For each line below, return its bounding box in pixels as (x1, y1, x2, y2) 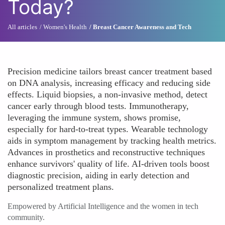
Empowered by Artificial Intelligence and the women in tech (8, 202, 198, 210)
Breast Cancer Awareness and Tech (93, 23, 191, 31)
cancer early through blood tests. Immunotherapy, (8, 101, 189, 111)
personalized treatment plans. (8, 182, 114, 192)
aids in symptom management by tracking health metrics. (8, 136, 216, 146)
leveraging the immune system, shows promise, (8, 113, 181, 123)
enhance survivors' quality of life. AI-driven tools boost (8, 159, 209, 169)
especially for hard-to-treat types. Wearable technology (8, 124, 208, 134)
